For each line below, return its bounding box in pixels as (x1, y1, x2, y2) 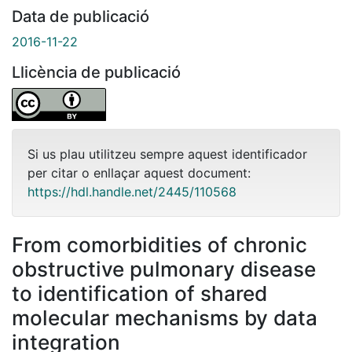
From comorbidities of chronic (12, 232, 307, 257)
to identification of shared (12, 280, 267, 306)
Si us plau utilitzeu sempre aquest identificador (27, 145, 307, 162)
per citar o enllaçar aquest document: (27, 164, 251, 181)
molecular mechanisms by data (12, 305, 317, 330)
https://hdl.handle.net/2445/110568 (27, 183, 236, 200)
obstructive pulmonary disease (12, 256, 316, 281)
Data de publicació (12, 6, 149, 26)
